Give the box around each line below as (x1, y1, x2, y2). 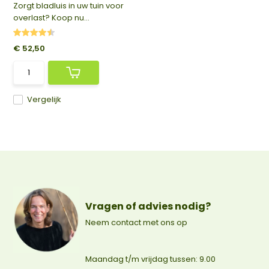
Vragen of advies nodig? (85, 199, 211, 213)
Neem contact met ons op (85, 217, 188, 228)
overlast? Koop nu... (13, 12, 90, 23)
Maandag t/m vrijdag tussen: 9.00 (85, 253, 216, 265)
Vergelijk (27, 94, 62, 105)
